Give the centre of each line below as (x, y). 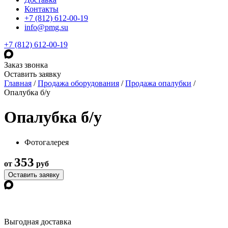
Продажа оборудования (78, 83)
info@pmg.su (46, 27)
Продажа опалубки (158, 83)
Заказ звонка (26, 65)
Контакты (41, 9)
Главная (18, 83)
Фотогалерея (47, 142)
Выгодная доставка (38, 221)
